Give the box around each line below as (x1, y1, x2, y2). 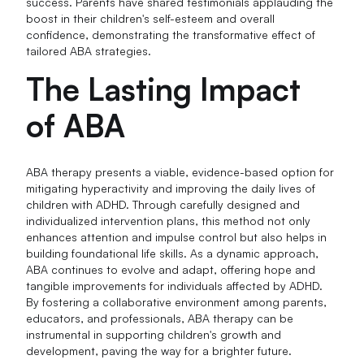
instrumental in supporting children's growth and (26, 327, 282, 342)
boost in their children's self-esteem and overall (26, 11, 275, 26)
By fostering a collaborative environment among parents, (26, 295, 327, 310)
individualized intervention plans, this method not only (26, 214, 311, 228)
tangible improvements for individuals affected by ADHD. (26, 279, 323, 293)
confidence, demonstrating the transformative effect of (26, 28, 316, 42)
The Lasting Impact (26, 69, 301, 109)
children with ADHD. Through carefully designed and (26, 197, 301, 212)
